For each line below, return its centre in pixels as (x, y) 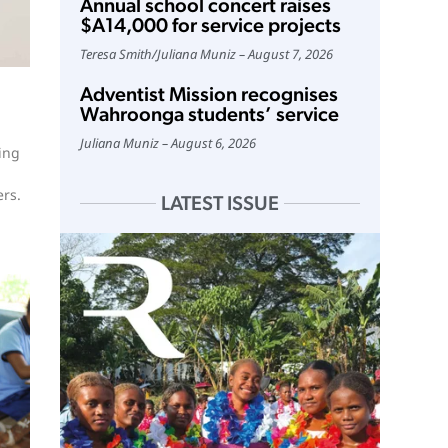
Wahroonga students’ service (209, 114)
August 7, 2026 (290, 54)
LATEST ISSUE (219, 203)
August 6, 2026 (213, 143)
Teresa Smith (115, 54)
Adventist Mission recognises (208, 94)
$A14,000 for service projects (210, 25)
